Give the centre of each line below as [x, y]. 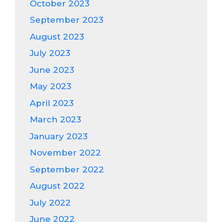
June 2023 [52, 70]
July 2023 [50, 53]
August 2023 [57, 36]
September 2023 [67, 20]
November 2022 [65, 153]
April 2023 [52, 103]
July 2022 [50, 202]
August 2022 [57, 186]
